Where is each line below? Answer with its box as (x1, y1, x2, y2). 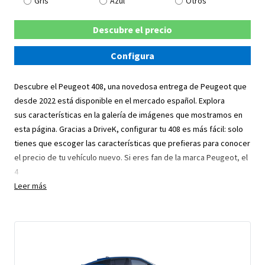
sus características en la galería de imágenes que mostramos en (14, 109, 243, 120)
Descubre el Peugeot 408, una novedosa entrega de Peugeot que (14, 81, 247, 92)
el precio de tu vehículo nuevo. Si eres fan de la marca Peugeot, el (14, 152, 248, 163)
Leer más (14, 180, 47, 191)
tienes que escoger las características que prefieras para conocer (14, 138, 250, 148)
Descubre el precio (93, 24, 172, 35)
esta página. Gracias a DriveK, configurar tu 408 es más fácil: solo (14, 124, 243, 134)
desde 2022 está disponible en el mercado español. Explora (14, 95, 225, 106)
